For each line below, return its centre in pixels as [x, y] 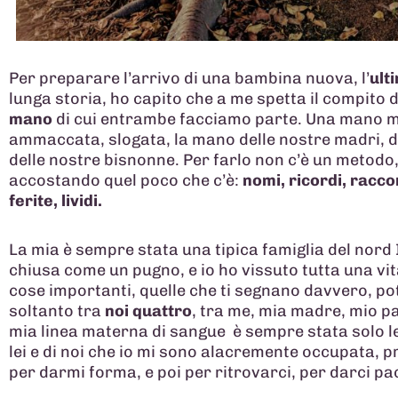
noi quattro [148, 310]
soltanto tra [57, 310]
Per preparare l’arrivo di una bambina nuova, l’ [189, 79]
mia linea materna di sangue [117, 331]
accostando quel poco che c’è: [126, 181]
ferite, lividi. [56, 201]
